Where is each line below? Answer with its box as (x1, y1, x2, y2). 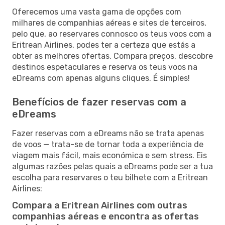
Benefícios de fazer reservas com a (12, 95, 186, 108)
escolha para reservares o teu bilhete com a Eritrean (12, 172, 208, 182)
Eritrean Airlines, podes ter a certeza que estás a (12, 40, 195, 50)
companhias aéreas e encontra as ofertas (12, 210, 199, 222)
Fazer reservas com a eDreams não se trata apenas (12, 128, 204, 138)
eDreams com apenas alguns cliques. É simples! (12, 73, 190, 83)
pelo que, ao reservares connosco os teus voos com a (12, 29, 211, 39)
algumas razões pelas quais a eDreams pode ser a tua (12, 161, 213, 171)
